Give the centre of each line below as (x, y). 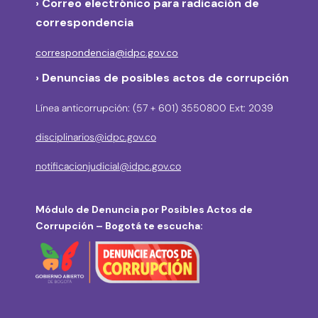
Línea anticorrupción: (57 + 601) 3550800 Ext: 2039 (154, 108)
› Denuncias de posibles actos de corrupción (162, 78)
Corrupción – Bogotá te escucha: (119, 226)
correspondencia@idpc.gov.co (107, 53)
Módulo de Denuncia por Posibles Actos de (144, 210)
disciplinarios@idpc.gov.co (96, 137)
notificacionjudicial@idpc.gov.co (108, 166)
